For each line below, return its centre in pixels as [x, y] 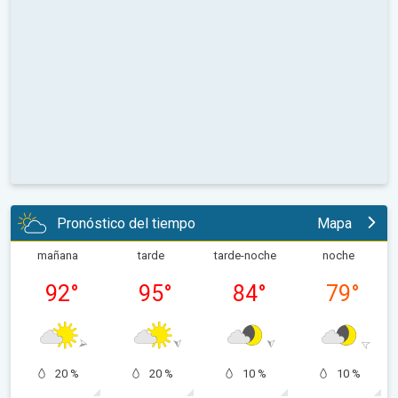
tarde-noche [245, 256]
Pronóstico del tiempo [126, 223]
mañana [57, 256]
